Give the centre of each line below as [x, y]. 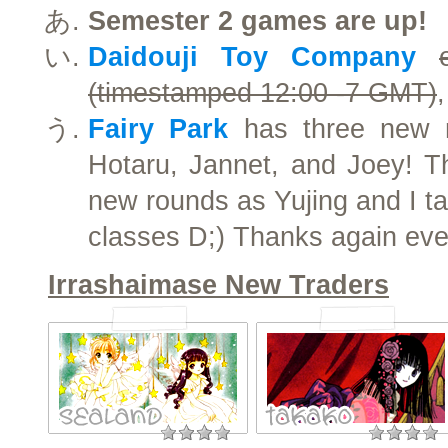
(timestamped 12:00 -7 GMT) [262, 93]
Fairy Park [158, 129]
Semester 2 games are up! [257, 21]
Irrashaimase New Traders [218, 285]
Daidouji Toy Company [252, 57]
